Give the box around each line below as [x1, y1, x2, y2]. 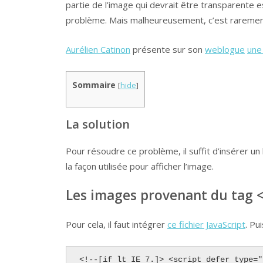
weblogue [205, 43, 245, 56]
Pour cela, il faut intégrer [66, 218, 167, 230]
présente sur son [130, 43, 205, 56]
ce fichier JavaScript [167, 218, 245, 230]
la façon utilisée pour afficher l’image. [66, 160, 214, 172]
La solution [66, 115, 130, 132]
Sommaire [72, 79, 116, 91]
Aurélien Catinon [66, 43, 130, 56]
